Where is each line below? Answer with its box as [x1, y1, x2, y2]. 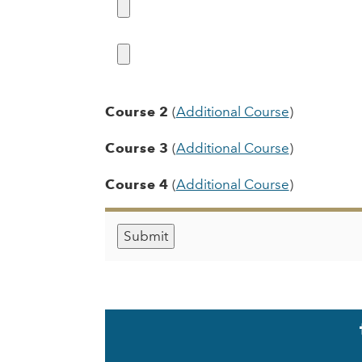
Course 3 [105, 140, 169, 157]
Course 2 [105, 103, 169, 120]
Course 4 [105, 176, 169, 193]
